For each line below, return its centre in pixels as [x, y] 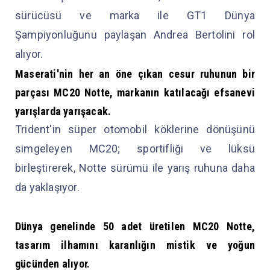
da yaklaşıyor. [49, 187]
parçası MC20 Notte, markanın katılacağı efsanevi [135, 92]
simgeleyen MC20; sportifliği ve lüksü [135, 148]
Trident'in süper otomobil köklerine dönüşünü [135, 129]
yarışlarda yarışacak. [64, 111]
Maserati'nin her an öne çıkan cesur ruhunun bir [135, 74]
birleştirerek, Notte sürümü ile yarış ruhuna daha [135, 168]
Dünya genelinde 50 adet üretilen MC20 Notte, [135, 226]
